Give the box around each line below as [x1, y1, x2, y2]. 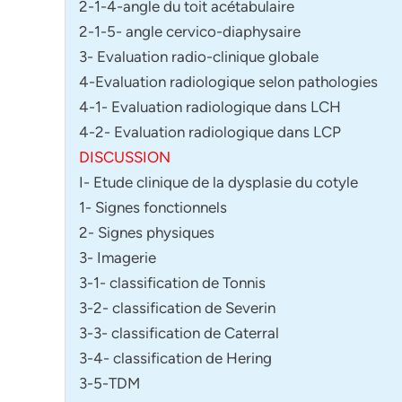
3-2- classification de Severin [79, 298, 275, 317]
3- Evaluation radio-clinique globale [79, 47, 319, 66]
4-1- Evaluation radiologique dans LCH [79, 97, 341, 116]
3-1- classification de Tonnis [79, 273, 266, 292]
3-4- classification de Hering [79, 348, 272, 367]
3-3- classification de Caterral [79, 323, 279, 342]
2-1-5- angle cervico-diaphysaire [79, 22, 301, 40]
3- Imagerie [79, 248, 156, 267]
